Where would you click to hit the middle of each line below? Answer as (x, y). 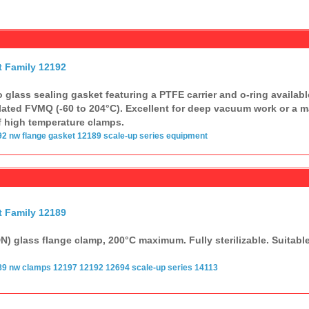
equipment (187, 136)
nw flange (27, 136)
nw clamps (30, 267)
